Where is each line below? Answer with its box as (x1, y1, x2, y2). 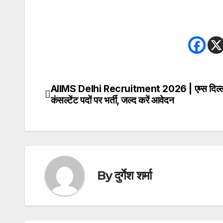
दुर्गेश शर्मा (114, 168, 152, 183)
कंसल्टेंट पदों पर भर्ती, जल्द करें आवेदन (50, 94, 174, 106)
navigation (44, 103, 125, 123)
